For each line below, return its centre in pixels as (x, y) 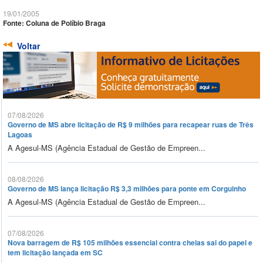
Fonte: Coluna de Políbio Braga (54, 23)
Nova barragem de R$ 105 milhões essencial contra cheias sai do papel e (130, 243)
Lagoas (20, 135)
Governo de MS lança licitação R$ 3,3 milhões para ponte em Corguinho (127, 189)
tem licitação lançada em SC (55, 253)
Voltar (28, 46)
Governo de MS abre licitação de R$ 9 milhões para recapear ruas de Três (131, 125)
